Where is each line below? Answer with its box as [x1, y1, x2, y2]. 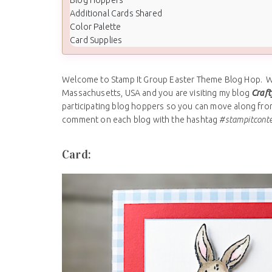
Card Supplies [70, 35, 123, 45]
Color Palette [70, 21, 121, 32]
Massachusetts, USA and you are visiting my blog [62, 87, 252, 98]
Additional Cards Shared [70, 8, 162, 18]
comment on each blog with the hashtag [62, 114, 220, 124]
